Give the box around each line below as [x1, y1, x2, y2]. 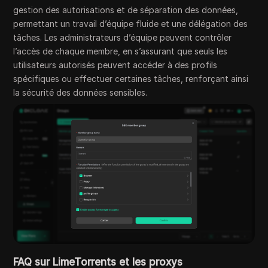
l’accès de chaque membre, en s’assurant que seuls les [13, 46, 228, 57]
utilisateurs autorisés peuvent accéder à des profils [13, 60, 218, 71]
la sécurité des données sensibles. [13, 87, 148, 98]
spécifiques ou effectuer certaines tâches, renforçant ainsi [13, 74, 249, 84]
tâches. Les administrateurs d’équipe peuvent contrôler [13, 32, 232, 43]
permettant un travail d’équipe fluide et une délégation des [13, 19, 248, 29]
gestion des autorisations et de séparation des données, [13, 5, 239, 16]
